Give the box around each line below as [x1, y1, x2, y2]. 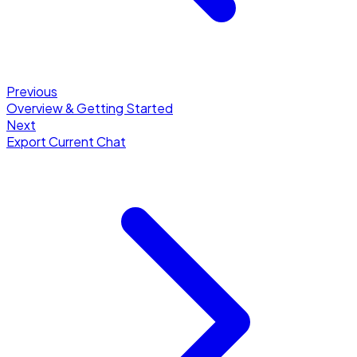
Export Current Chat [6, 133, 126, 151]
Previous [6, 83, 57, 100]
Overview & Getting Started [6, 100, 173, 117]
